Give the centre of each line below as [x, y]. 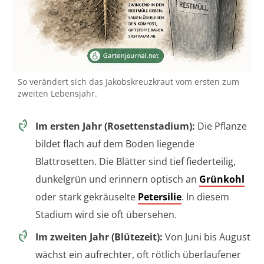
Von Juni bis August [207, 237]
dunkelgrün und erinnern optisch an [117, 179]
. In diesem [205, 197]
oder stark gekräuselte [87, 197]
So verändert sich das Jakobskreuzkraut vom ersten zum [128, 82]
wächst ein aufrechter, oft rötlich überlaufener [138, 255]
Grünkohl [222, 179]
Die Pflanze [221, 126]
